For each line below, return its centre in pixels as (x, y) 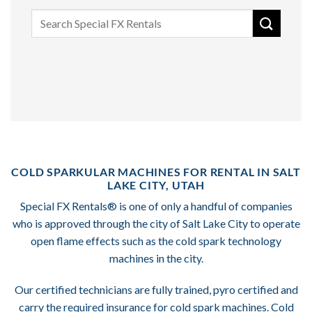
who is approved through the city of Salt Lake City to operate (156, 223)
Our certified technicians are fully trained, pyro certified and (156, 290)
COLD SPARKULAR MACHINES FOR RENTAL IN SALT (156, 171)
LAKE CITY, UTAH (156, 185)
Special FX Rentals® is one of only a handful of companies (156, 205)
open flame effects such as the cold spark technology (156, 240)
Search (46, 17)
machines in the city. (156, 258)
